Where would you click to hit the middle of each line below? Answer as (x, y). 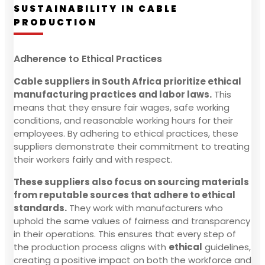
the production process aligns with (91, 247)
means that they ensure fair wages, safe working (122, 107)
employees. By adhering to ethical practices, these (126, 133)
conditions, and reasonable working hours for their (123, 120)
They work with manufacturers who (145, 208)
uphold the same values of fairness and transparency (132, 221)
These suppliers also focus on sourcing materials (131, 182)
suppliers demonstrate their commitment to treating (132, 146)
